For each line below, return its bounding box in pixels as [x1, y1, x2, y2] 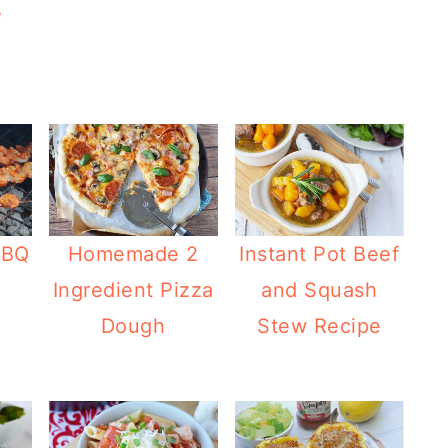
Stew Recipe [257, 313, 382, 338]
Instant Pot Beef [239, 241, 400, 266]
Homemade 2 [67, 241, 199, 266]
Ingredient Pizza [52, 277, 214, 302]
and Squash [261, 277, 378, 302]
